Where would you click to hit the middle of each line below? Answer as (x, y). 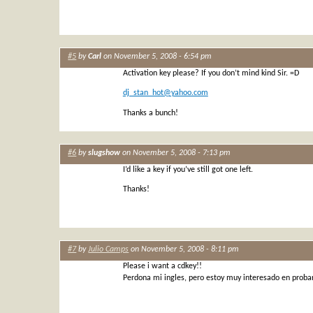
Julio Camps (109, 250)
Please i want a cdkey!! (162, 266)
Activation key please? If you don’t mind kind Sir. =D (211, 73)
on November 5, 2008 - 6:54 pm (157, 57)
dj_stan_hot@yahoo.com (165, 93)
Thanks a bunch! (150, 113)
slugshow (104, 153)
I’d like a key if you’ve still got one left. (188, 169)
